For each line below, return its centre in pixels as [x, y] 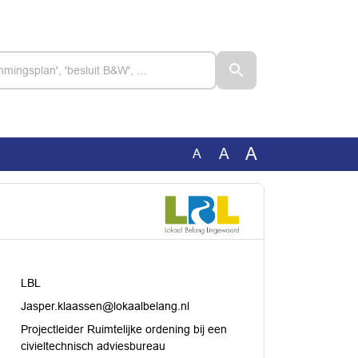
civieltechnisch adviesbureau [93, 346]
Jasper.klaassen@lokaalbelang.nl [105, 306]
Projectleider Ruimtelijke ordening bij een [123, 329]
